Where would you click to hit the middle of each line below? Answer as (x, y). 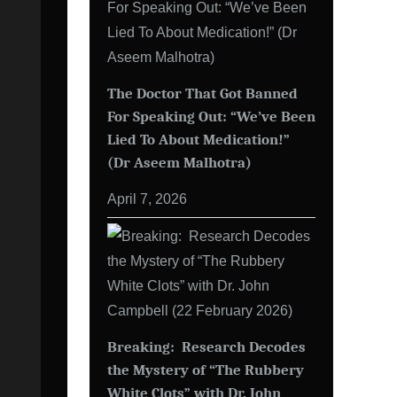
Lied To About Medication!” (198, 140)
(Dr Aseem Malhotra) (179, 163)
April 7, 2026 (147, 199)
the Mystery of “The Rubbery (206, 370)
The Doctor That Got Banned (202, 93)
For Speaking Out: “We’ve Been (211, 117)
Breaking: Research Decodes (206, 347)
